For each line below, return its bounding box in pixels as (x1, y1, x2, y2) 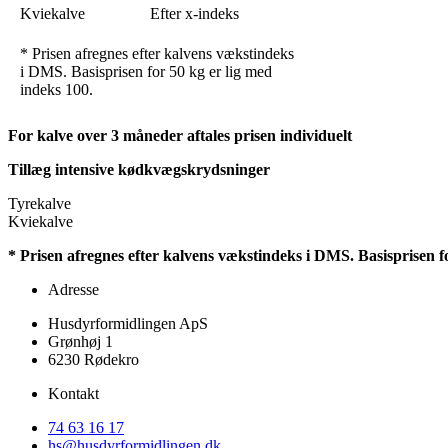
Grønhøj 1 (48, 332, 113, 350)
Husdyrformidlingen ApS (48, 314, 208, 332)
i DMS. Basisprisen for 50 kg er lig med (20, 62, 272, 80)
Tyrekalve (8, 194, 71, 212)
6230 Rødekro (48, 350, 139, 368)
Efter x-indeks (150, 4, 239, 22)
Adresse (48, 280, 99, 298)
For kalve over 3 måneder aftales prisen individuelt (8, 126, 352, 144)
